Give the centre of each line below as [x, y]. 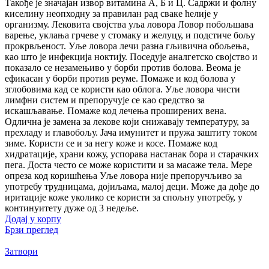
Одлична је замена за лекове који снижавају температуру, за [127, 122]
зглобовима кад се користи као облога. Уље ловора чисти [122, 89]
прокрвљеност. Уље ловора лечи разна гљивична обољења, [127, 46]
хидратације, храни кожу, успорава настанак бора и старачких [132, 154]
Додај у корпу [33, 219]
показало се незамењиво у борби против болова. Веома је [123, 68]
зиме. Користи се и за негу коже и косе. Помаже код [111, 144]
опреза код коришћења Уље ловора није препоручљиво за [123, 176]
